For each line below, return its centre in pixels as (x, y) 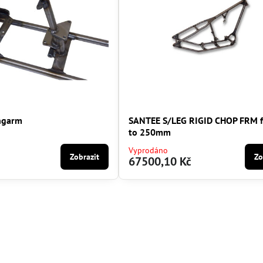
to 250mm (150, 132)
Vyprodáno (149, 151)
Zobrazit (85, 157)
